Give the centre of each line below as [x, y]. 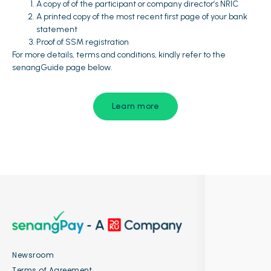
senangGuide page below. [62, 68]
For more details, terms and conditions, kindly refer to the [119, 55]
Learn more [135, 106]
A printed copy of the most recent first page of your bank [142, 17]
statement [57, 30]
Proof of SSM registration [83, 42]
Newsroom [33, 255]
